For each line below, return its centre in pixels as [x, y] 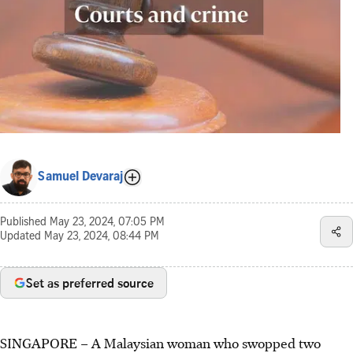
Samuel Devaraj [80, 177]
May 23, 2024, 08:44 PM [102, 237]
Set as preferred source [90, 282]
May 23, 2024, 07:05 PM [107, 223]
